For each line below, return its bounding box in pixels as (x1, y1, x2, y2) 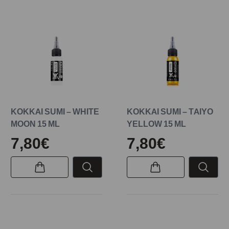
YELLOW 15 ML (126, 118, 186, 129)
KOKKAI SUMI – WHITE (11, 106, 100, 117)
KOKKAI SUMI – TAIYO (126, 106, 213, 117)
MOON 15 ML (11, 118, 60, 129)
